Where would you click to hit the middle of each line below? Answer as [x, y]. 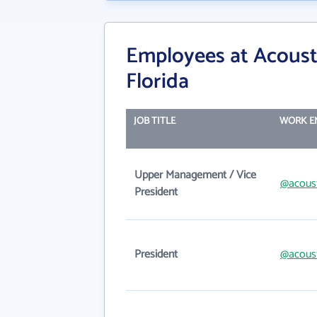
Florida [157, 82]
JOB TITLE [154, 121]
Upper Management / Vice [195, 175]
